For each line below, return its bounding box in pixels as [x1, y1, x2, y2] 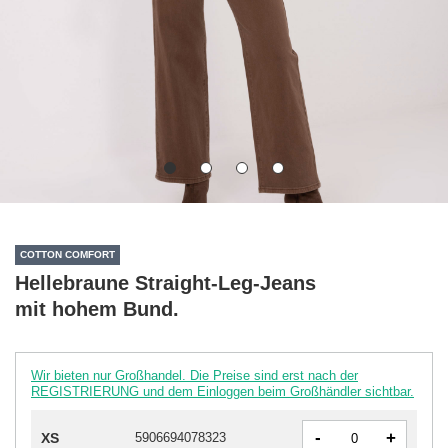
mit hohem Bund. [15, 297, 179, 320]
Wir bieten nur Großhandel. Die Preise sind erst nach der [31, 367, 358, 383]
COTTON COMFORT [20, 249, 115, 261]
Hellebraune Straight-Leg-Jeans [15, 271, 316, 294]
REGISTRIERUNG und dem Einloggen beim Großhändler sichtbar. [31, 383, 414, 399]
